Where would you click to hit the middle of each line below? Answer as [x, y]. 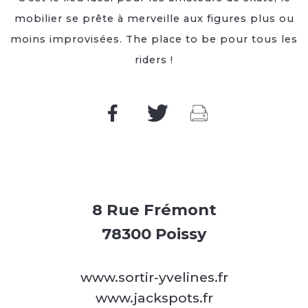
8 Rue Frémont [154, 210]
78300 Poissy [154, 234]
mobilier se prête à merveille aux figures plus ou [154, 19]
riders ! [154, 60]
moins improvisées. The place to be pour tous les [154, 39]
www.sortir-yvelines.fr [154, 277]
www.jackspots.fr [154, 298]
